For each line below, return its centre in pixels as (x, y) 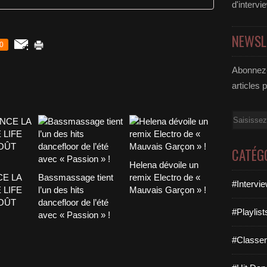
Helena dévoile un (164, 165)
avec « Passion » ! (74, 215)
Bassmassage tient (76, 177)
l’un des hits (61, 190)
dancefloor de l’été (73, 202)
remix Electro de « (164, 177)
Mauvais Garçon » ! (167, 190)
